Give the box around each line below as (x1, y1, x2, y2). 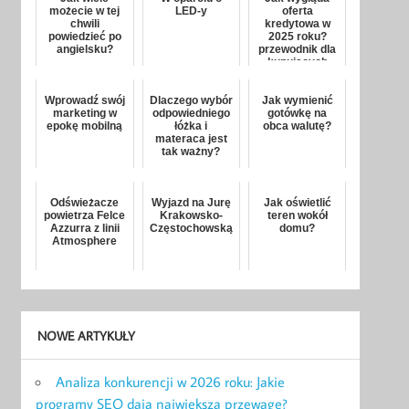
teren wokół (267, 209, 328, 223)
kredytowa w (264, 17, 330, 31)
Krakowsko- (159, 209, 223, 223)
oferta (281, 5, 313, 18)
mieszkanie (267, 68, 328, 82)
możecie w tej (49, 5, 121, 18)
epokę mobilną (47, 120, 123, 133)
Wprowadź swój (44, 94, 125, 108)
